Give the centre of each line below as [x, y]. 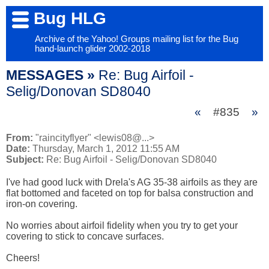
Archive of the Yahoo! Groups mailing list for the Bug [137, 39]
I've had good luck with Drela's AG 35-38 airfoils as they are [132, 182]
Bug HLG [70, 18]
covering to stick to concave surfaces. [85, 236]
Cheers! [23, 258]
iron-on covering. [42, 204]
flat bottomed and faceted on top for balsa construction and [130, 193]
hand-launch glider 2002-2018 [92, 49]
